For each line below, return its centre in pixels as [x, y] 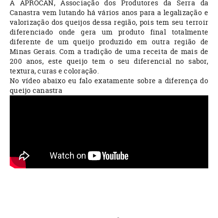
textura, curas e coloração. [54, 71]
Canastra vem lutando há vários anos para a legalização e [109, 12]
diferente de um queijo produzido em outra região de [109, 41]
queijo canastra [37, 90]
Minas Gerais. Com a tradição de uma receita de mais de [109, 51]
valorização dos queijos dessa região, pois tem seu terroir [109, 22]
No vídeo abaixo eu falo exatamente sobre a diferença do [109, 80]
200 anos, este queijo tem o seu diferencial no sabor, [109, 61]
